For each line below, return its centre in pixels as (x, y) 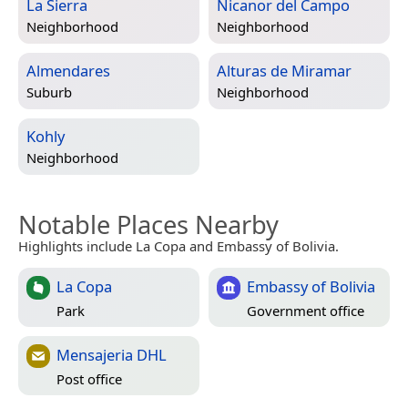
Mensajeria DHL (112, 355)
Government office (306, 310)
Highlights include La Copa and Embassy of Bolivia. (178, 246)
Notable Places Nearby (148, 225)
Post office (89, 378)
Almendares (68, 71)
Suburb (49, 92)
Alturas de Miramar (284, 71)
